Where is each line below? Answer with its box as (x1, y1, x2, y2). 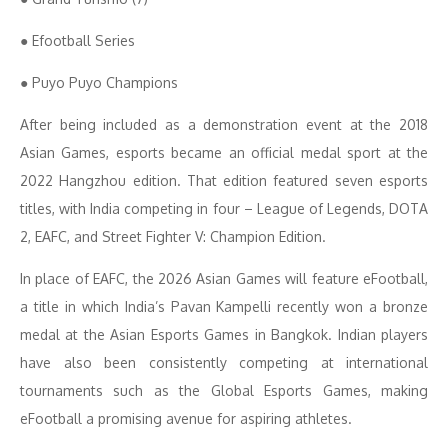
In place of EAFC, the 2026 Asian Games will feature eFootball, (20, 270, 428, 287)
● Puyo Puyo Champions (20, 74, 178, 91)
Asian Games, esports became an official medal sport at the (20, 144, 428, 161)
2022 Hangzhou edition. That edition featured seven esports (20, 172, 428, 189)
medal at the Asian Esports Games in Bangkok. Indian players (20, 326, 428, 343)
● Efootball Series (20, 32, 135, 49)
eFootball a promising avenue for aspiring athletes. (20, 410, 352, 427)
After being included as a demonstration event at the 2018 (20, 116, 428, 133)
